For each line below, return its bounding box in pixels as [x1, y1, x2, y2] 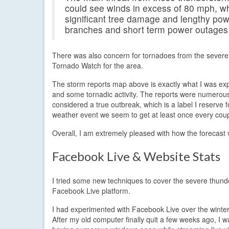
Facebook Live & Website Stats [52, 149, 220, 164]
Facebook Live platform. [52, 186, 130, 196]
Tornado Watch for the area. [52, 60, 143, 71]
